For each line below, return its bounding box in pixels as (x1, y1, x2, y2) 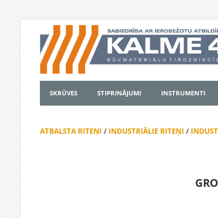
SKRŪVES (50, 89, 77, 98)
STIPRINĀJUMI (97, 89, 141, 98)
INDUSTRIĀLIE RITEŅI (109, 126, 186, 136)
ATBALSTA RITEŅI (40, 126, 102, 136)
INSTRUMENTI (161, 89, 205, 98)
